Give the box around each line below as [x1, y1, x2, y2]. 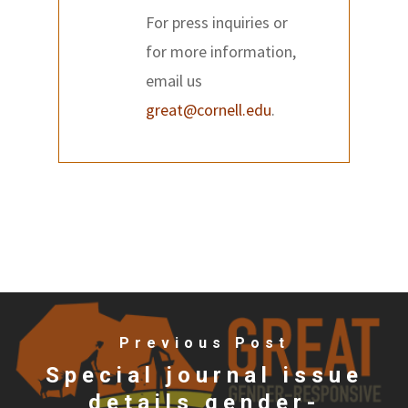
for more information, [146, 41, 297, 63]
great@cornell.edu [146, 99, 272, 121]
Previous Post [118, 334, 290, 352]
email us [146, 70, 203, 92]
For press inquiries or [146, 12, 289, 34]
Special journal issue [45, 362, 363, 389]
